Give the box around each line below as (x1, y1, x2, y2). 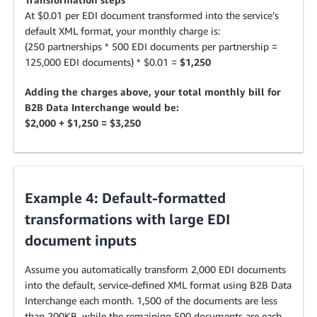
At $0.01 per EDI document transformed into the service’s (25, 9, 279, 21)
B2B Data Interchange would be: (25, 101, 179, 113)
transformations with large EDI (25, 211, 230, 227)
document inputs (25, 232, 137, 248)
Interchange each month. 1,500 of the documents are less (25, 294, 277, 306)
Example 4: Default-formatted (25, 190, 226, 206)
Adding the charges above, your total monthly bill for (25, 86, 281, 98)
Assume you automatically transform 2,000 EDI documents (25, 263, 286, 275)
